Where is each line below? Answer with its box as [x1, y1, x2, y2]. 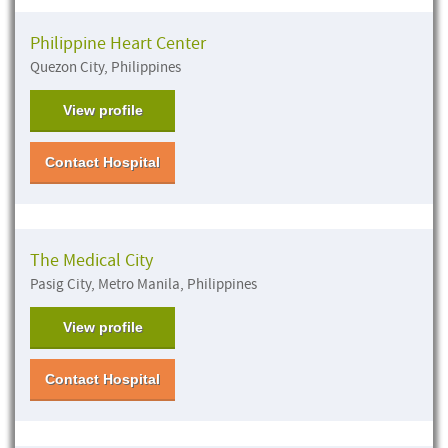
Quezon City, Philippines [30, 57, 181, 77]
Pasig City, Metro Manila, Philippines [30, 274, 257, 294]
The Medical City [30, 248, 153, 272]
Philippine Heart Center [30, 31, 206, 55]
